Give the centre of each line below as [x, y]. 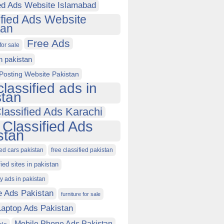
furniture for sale [81, 194]
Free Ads [48, 43]
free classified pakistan [82, 150]
